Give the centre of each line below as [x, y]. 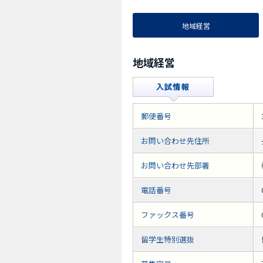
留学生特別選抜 [168, 240]
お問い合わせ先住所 [175, 141]
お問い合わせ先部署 [175, 166]
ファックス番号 [168, 215]
